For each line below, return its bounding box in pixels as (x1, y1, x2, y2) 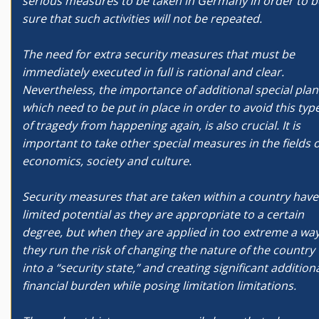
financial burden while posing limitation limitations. (22, 278, 296, 293)
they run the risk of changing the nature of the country (22, 242, 315, 258)
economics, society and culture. (22, 153, 192, 169)
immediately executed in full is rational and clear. (22, 64, 284, 80)
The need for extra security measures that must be (22, 46, 295, 62)
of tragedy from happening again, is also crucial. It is (22, 117, 300, 133)
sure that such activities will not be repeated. (22, 11, 262, 26)
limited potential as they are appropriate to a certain (22, 206, 304, 222)
